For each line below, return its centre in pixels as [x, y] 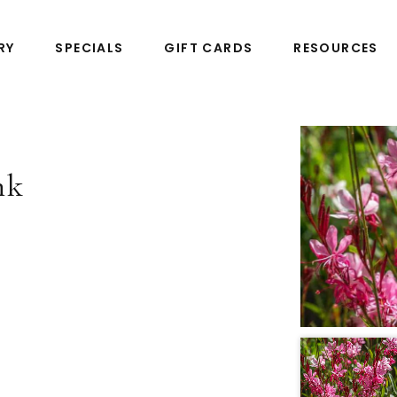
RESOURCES [336, 48]
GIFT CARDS [209, 48]
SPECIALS [90, 48]
